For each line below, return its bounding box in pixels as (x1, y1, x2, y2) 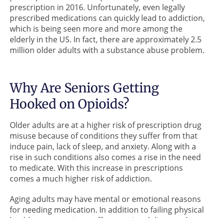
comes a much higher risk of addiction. (10, 173, 152, 184)
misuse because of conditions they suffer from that (10, 130, 198, 141)
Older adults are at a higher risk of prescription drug (10, 119, 201, 130)
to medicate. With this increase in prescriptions (10, 162, 183, 173)
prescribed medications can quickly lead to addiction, (10, 12, 205, 23)
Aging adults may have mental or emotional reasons (10, 193, 201, 204)
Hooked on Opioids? (10, 95, 129, 112)
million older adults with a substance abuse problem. (10, 44, 204, 55)
